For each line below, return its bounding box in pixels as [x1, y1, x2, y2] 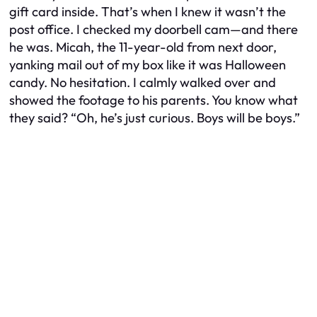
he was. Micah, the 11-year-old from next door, [9, 39, 277, 56]
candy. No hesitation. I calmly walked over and [9, 74, 276, 91]
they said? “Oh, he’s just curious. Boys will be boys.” [9, 110, 300, 127]
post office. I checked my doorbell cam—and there [9, 21, 298, 38]
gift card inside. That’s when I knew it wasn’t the [9, 4, 286, 21]
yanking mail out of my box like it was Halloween [9, 57, 286, 74]
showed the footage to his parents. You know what [9, 92, 298, 109]
